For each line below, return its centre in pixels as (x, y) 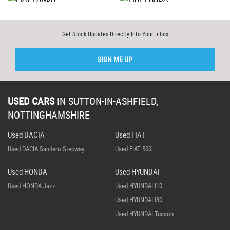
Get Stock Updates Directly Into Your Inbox (115, 34)
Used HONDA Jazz (32, 186)
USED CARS (31, 101)
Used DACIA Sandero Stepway (46, 149)
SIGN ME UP (115, 59)
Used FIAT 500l (134, 149)
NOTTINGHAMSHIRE (49, 114)
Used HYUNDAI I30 (138, 199)
